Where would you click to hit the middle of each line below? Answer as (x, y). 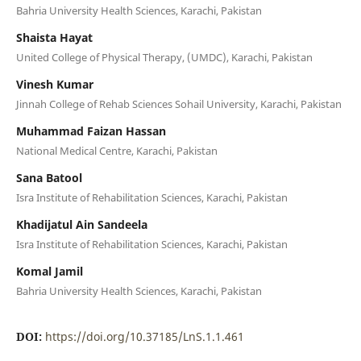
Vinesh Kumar (54, 84)
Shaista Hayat (54, 37)
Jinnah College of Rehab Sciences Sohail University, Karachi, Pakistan (178, 104)
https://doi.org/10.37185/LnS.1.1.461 (144, 336)
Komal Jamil (49, 271)
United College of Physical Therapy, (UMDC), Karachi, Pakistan (164, 57)
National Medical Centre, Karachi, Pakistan (116, 150)
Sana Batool (49, 177)
